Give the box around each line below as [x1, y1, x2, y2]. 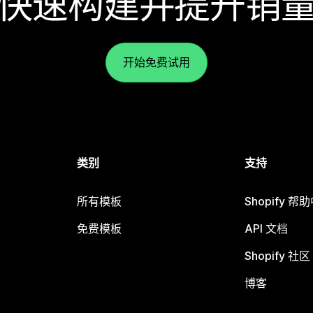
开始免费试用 [123, 55, 190, 69]
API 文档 [244, 221, 288, 235]
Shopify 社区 [244, 249, 310, 263]
